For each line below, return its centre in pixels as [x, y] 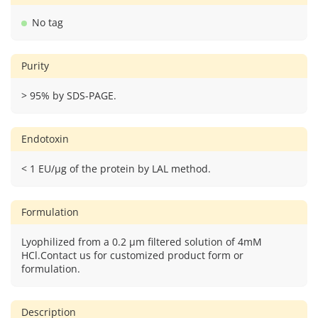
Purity [35, 66]
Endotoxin [45, 139]
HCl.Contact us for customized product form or [132, 255]
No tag [48, 22]
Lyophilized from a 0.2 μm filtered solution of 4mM [142, 242]
